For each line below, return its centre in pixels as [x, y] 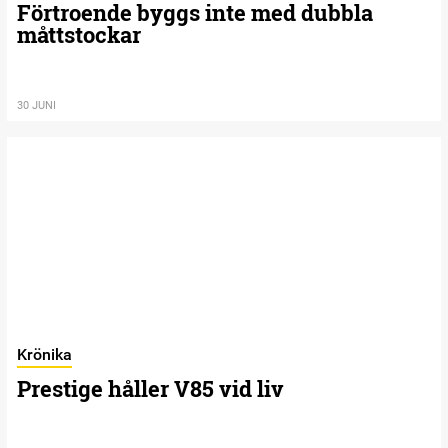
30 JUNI [36, 105]
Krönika [44, 354]
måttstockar [79, 34]
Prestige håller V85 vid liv [150, 388]
